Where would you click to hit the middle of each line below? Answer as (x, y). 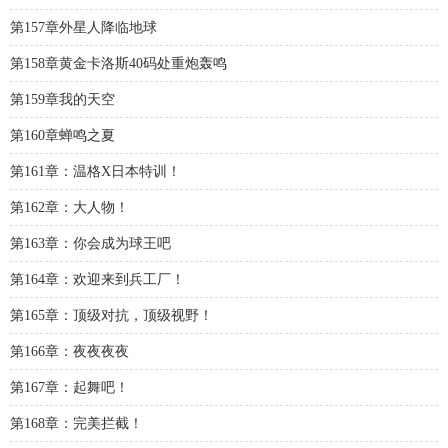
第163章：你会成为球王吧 (90, 243)
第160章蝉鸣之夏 (62, 135)
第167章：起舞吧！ (69, 387)
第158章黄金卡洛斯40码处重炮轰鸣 (118, 63)
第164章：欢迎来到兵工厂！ (97, 279)
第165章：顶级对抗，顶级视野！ (111, 315)
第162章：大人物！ (69, 207)
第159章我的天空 (62, 99)
